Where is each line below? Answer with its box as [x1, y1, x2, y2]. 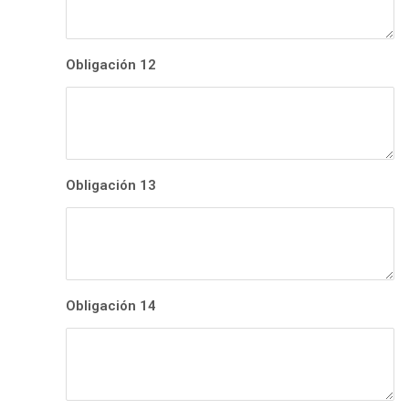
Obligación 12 [66, 57, 156, 74]
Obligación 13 [66, 177, 156, 194]
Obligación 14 [66, 298, 156, 315]
